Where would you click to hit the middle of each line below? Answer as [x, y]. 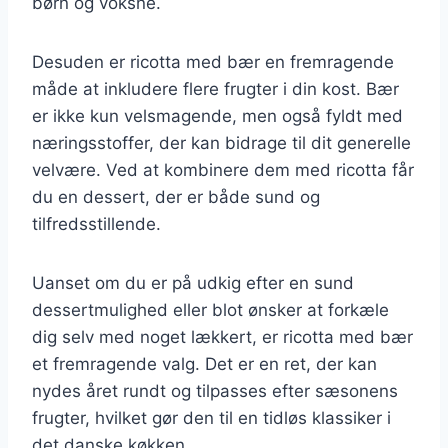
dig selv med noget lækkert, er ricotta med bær [222, 336]
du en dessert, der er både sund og [176, 196]
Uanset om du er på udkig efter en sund [193, 282]
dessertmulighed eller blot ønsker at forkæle [210, 309]
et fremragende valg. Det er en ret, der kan [204, 363]
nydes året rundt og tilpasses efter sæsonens [215, 390]
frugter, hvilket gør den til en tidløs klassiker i [211, 417]
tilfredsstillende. [96, 223]
